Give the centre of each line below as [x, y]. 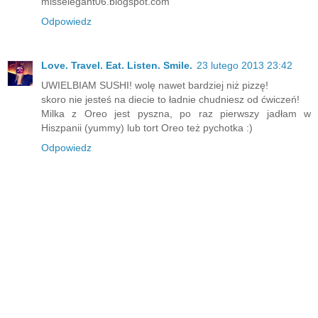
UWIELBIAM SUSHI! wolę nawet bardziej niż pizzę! [155, 86]
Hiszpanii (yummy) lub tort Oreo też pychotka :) [147, 128]
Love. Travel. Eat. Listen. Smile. [117, 66]
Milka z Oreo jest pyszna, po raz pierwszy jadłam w [176, 114]
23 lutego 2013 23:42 [245, 66]
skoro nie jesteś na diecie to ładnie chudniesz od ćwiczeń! [170, 100]
